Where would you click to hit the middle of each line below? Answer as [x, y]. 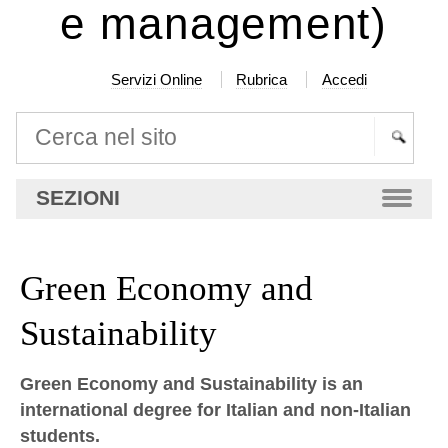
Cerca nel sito [69, 122]
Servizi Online [156, 79]
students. [60, 435]
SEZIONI [77, 197]
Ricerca [45, 174]
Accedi [345, 79]
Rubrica [262, 79]
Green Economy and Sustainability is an [192, 383]
